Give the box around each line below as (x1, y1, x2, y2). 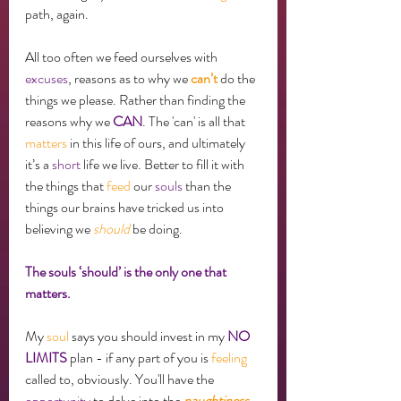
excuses (25, 68, 68, 90)
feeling (211, 347, 247, 369)
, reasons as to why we (68, 68, 191, 90)
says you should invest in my (69, 326, 227, 347)
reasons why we (25, 111, 113, 132)
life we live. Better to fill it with (81, 154, 247, 175)
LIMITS (25, 347, 67, 369)
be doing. (130, 218, 185, 240)
